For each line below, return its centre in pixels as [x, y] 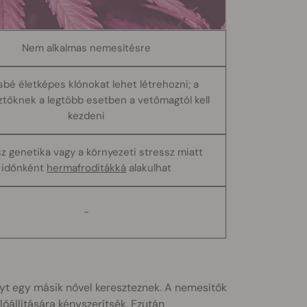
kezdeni [87, 115]
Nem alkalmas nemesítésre [87, 48]
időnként [24, 168]
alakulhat [149, 168]
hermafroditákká [87, 168]
